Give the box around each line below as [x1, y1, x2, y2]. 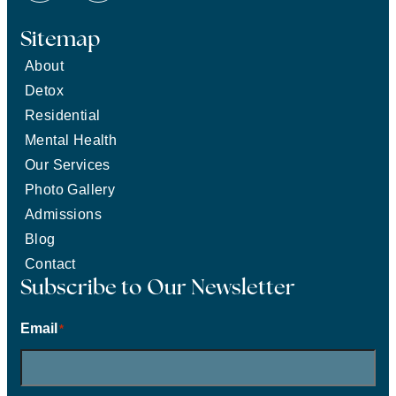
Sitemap [20, 29, 101, 51]
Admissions [25, 206, 102, 222]
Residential [25, 107, 101, 123]
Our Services [25, 156, 110, 172]
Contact [25, 255, 76, 271]
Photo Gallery [25, 181, 116, 197]
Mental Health [25, 132, 118, 148]
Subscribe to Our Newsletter [20, 278, 295, 300]
